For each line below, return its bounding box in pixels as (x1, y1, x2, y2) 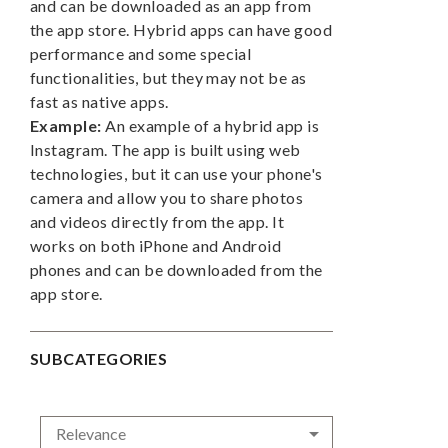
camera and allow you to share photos (30, 188, 304, 208)
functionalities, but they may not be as (30, 68, 307, 88)
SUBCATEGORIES (30, 349, 168, 369)
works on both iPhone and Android (30, 236, 282, 256)
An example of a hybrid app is (101, 116, 320, 136)
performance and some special (30, 44, 252, 64)
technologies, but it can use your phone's (30, 164, 323, 184)
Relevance (56, 424, 126, 444)
